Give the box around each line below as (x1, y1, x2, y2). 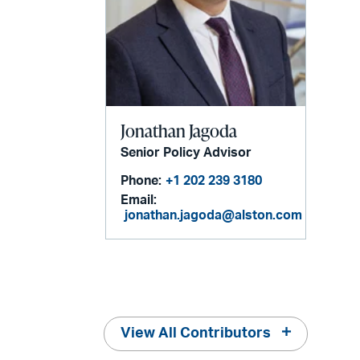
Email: (121, 194, 157, 207)
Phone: (121, 174, 162, 188)
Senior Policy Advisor (121, 146, 252, 160)
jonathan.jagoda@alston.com (125, 209, 303, 223)
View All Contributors (121, 325, 272, 341)
